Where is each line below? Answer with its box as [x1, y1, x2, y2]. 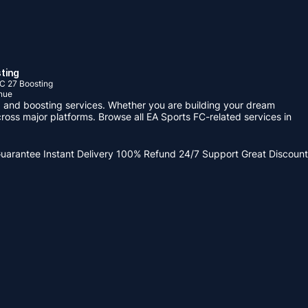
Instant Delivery [43, 148, 113, 159]
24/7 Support [179, 148, 239, 159]
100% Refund [116, 148, 176, 159]
